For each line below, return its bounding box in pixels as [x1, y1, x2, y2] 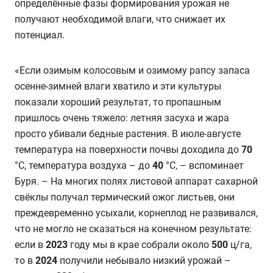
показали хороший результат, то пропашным [15, 96, 221, 108]
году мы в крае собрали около [68, 239, 211, 251]
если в [15, 239, 46, 251]
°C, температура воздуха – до [15, 160, 152, 172]
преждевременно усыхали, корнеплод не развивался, [15, 207, 258, 219]
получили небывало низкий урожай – [57, 255, 231, 267]
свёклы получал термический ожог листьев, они [15, 191, 235, 204]
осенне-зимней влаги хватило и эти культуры [15, 80, 221, 93]
